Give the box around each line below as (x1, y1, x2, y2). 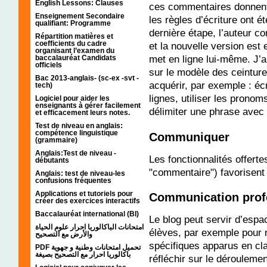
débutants (35, 156, 69, 164)
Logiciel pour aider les (35, 94, 110, 103)
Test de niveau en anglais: (35, 121, 123, 130)
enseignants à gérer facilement (35, 101, 141, 110)
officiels (35, 60, 62, 69)
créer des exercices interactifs (35, 196, 140, 205)
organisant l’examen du (35, 46, 114, 55)
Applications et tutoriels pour (35, 189, 133, 198)
